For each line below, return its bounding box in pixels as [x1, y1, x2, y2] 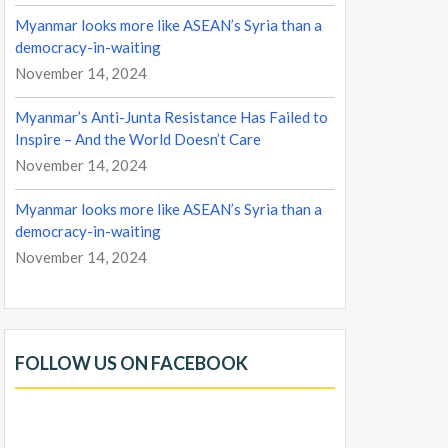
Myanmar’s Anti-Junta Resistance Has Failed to [15, 108, 328, 127]
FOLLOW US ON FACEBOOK [15, 352, 248, 375]
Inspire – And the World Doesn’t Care [15, 130, 261, 149]
